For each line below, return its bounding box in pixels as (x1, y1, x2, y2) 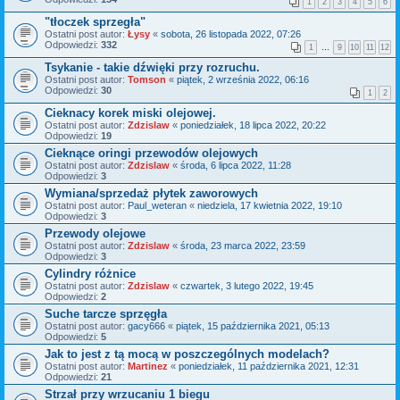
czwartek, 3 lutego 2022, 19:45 (180, 280, 313, 292)
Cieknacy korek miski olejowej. (45, 106, 216, 121)
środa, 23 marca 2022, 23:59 (180, 240, 305, 252)
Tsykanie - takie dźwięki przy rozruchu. (45, 61, 260, 75)
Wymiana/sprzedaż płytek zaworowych (45, 187, 258, 201)
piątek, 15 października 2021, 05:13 (176, 321, 329, 332)
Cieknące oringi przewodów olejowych (45, 146, 258, 161)
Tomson (128, 74, 166, 86)
